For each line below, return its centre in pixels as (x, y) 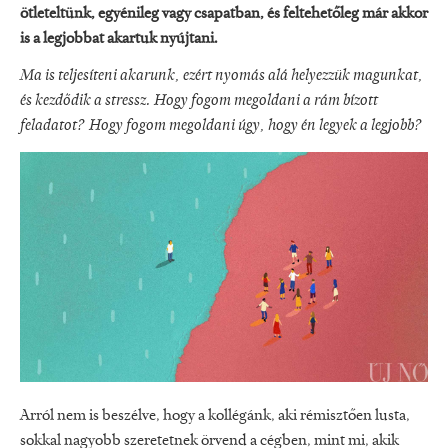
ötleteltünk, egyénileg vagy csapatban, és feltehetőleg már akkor (224, 13)
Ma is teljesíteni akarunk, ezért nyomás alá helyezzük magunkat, (221, 76)
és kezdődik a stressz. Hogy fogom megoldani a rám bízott (199, 101)
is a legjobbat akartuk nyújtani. (119, 38)
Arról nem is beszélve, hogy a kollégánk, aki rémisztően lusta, (215, 415)
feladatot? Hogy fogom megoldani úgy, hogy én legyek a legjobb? (221, 126)
